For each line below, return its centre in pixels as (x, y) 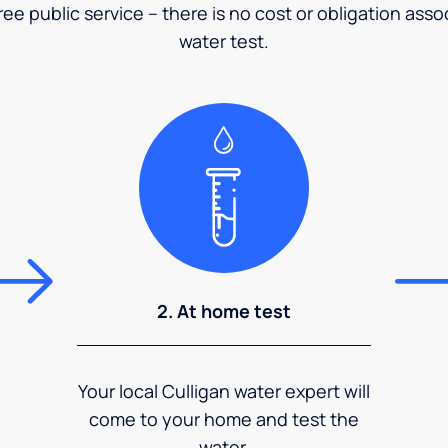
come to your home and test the (224, 418)
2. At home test (224, 310)
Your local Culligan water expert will (224, 390)
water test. (224, 40)
